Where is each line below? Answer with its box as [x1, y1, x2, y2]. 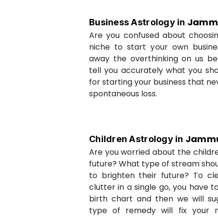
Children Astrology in [89, 134, 185, 144]
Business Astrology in [89, 17, 187, 27]
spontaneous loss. [89, 88, 157, 99]
